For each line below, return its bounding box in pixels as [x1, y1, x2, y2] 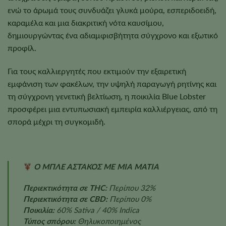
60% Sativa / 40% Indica [54, 205, 139, 215]
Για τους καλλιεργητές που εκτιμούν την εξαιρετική [8, 66, 186, 76]
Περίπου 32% [106, 183, 155, 193]
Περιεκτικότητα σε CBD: [23, 194, 107, 204]
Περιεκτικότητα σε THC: [23, 183, 107, 193]
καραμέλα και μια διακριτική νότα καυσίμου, [8, 17, 164, 27]
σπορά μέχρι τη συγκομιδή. [8, 116, 105, 126]
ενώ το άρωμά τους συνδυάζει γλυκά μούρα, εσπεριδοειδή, [8, 5, 216, 15]
